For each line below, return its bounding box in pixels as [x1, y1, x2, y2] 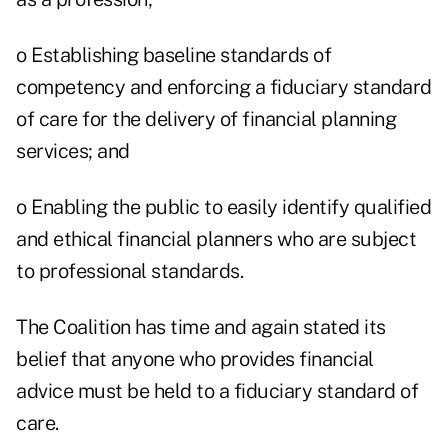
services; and [16, 139, 130, 164]
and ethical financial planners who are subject [16, 227, 416, 252]
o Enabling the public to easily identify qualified [16, 195, 431, 220]
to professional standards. [16, 259, 243, 284]
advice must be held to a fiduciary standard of [16, 379, 418, 404]
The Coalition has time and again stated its [16, 315, 386, 340]
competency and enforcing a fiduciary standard [16, 75, 432, 100]
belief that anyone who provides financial [16, 347, 374, 372]
